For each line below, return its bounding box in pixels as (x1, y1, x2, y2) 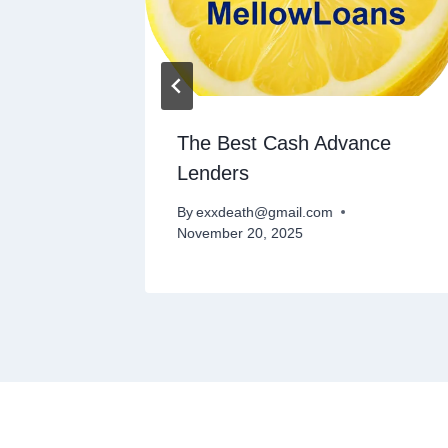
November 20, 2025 (177, 225, 303, 241)
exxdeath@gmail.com (196, 204, 334, 220)
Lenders (177, 162, 249, 185)
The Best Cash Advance (177, 132, 391, 155)
